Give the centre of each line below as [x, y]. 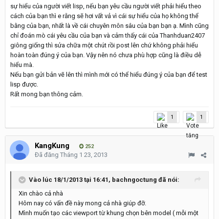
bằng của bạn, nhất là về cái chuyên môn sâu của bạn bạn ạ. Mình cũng [109, 26]
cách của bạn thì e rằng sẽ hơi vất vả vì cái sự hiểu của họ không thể [104, 16]
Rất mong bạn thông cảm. [47, 94]
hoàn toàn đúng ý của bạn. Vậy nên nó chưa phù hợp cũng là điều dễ [106, 55]
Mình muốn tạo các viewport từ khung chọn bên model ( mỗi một [109, 213]
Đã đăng [47, 155]
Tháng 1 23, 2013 [84, 155]
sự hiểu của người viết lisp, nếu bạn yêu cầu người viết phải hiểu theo [106, 6]
